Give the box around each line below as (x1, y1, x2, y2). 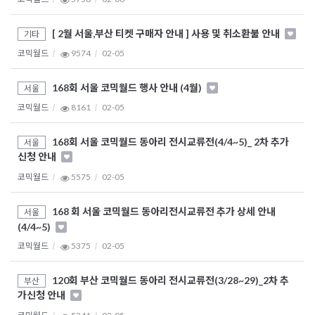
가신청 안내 (18, 289, 67, 302)
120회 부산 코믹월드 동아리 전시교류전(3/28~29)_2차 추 (52, 274, 289, 287)
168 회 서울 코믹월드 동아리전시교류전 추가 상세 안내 (52, 205, 276, 218)
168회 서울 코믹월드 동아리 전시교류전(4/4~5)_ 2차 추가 (52, 136, 289, 148)
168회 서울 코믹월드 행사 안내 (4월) (52, 82, 204, 94)
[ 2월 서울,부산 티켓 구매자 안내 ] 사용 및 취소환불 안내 (52, 27, 282, 40)
